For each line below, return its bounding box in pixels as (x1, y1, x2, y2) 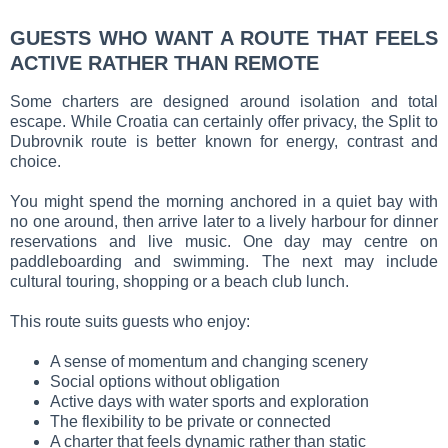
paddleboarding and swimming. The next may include (10, 252, 438, 270)
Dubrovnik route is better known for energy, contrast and (10, 132, 438, 150)
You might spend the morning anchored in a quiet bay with (10, 192, 438, 210)
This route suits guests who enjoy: (10, 312, 250, 330)
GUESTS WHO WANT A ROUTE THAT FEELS (10, 26, 438, 49)
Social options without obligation (50, 372, 280, 390)
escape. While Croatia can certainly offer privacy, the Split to (10, 112, 438, 130)
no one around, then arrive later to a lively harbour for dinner (10, 212, 438, 230)
